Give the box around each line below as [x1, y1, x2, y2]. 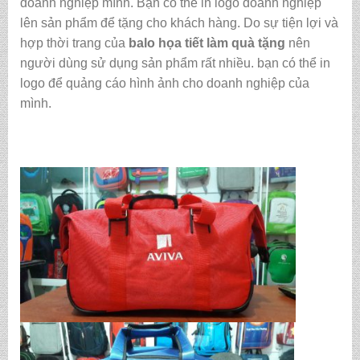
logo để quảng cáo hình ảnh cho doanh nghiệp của [19, 76, 309, 91]
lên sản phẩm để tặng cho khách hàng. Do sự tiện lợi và [19, 16, 338, 31]
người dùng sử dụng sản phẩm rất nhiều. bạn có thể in [19, 56, 330, 71]
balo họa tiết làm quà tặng [128, 36, 285, 51]
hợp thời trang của [19, 36, 129, 51]
